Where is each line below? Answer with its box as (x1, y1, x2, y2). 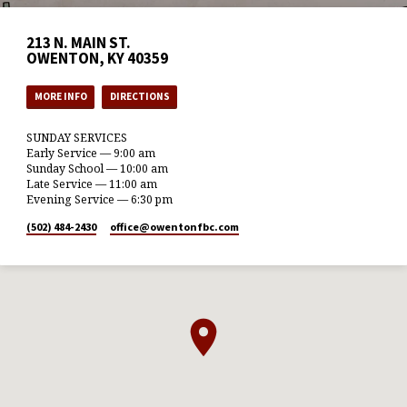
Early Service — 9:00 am (26, 145, 156, 162)
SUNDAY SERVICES (26, 130, 128, 146)
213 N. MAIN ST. (26, 32, 132, 53)
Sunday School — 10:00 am (26, 161, 169, 177)
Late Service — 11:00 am (26, 176, 158, 193)
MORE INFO (34, 89, 87, 103)
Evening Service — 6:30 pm (26, 192, 174, 208)
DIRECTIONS (109, 89, 170, 103)
